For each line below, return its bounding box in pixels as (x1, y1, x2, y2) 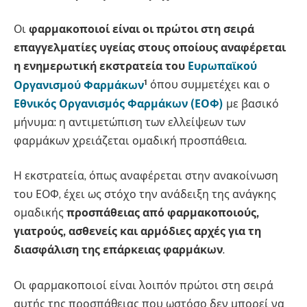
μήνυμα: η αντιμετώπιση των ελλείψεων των (14, 115, 246, 129)
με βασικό (226, 97, 279, 110)
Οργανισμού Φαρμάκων (14, 78, 144, 92)
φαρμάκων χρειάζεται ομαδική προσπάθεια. (14, 134, 247, 147)
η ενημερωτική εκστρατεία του (14, 60, 188, 73)
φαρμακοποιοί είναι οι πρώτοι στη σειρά (29, 23, 254, 36)
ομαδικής (14, 206, 66, 220)
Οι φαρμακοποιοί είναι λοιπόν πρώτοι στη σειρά (14, 278, 273, 292)
